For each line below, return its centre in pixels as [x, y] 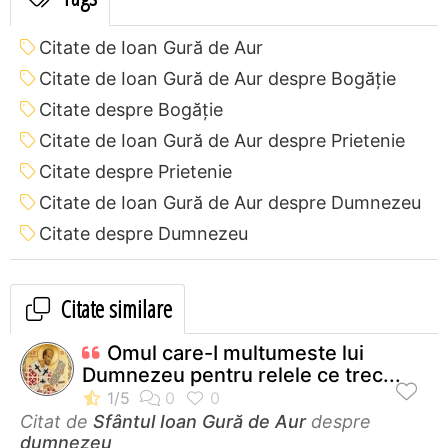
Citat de [56, 421]
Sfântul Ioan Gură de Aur [199, 421]
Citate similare [114, 308]
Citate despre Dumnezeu [143, 233]
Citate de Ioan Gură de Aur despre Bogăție [217, 78]
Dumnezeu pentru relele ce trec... [241, 374]
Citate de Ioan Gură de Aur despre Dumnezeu [230, 202]
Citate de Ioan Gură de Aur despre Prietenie [222, 140]
